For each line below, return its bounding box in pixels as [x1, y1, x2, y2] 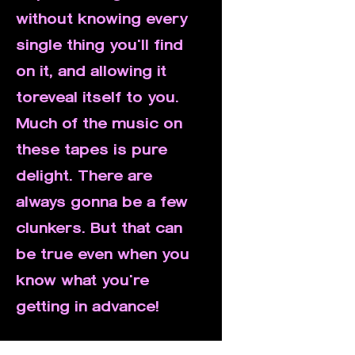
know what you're [16, 269, 149, 288]
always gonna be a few [16, 191, 188, 210]
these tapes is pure [16, 139, 167, 158]
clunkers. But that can [16, 217, 182, 236]
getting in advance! [16, 296, 165, 315]
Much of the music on [16, 113, 182, 132]
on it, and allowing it [16, 60, 166, 79]
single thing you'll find [16, 34, 183, 53]
